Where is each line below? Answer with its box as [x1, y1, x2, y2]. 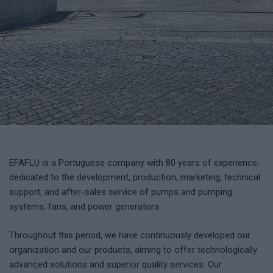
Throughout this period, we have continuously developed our [9, 229, 250, 241]
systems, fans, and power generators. [9, 201, 161, 212]
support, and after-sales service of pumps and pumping [9, 186, 232, 197]
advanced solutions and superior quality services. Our [9, 258, 222, 270]
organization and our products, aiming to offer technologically [9, 244, 257, 255]
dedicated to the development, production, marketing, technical [9, 172, 260, 183]
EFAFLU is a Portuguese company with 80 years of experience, [9, 157, 259, 168]
